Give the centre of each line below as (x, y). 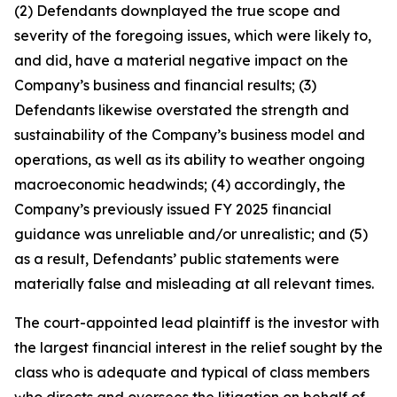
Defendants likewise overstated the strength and (182, 110)
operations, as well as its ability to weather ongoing (190, 160)
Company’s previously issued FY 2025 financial (173, 210)
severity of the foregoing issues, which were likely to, (193, 36)
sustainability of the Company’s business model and (190, 135)
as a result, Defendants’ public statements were (177, 259)
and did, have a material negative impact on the (181, 61)
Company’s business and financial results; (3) (165, 86)
